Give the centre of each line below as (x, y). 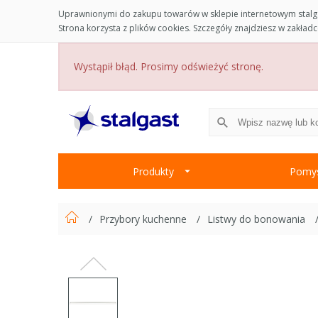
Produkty (153, 171)
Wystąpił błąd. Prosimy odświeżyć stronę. (169, 66)
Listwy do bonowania (258, 219)
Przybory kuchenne (144, 219)
